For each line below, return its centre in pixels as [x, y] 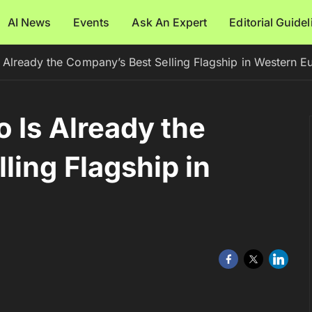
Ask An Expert [170, 22]
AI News [29, 22]
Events [92, 22]
